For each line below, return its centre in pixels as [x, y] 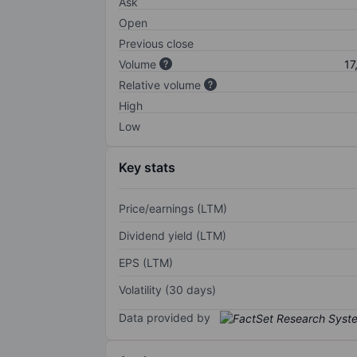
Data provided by [165, 317]
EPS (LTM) [146, 262]
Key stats [147, 167]
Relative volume [160, 84]
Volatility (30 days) [167, 289]
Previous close [156, 43]
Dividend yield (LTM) [173, 235]
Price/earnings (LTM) [173, 208]
